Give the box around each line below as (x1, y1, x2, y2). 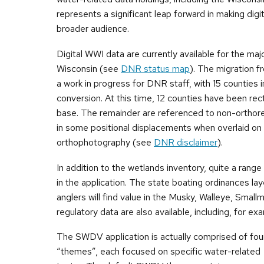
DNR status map (121, 62, 190, 75)
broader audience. (57, 22, 129, 35)
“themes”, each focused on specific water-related (57, 245, 260, 258)
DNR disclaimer (154, 136, 217, 149)
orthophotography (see (57, 136, 154, 149)
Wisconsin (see (57, 62, 121, 75)
